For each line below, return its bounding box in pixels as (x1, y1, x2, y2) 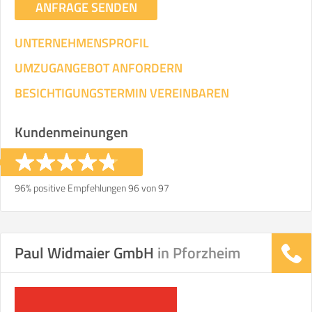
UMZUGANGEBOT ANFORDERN (15, 58, 182, 77)
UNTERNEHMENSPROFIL (15, 33, 149, 52)
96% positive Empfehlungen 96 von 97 (15, 180, 169, 195)
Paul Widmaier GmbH (15, 241, 157, 265)
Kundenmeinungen (15, 121, 128, 143)
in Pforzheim (157, 241, 240, 265)
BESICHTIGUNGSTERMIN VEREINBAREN (15, 84, 229, 102)
